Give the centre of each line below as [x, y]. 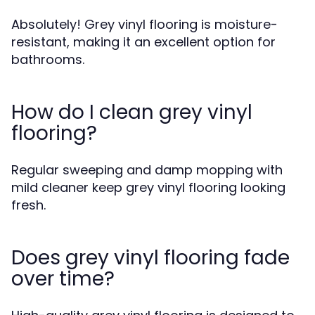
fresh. [28, 205]
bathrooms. [48, 59]
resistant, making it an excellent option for [143, 42]
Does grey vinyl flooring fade [150, 258]
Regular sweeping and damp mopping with [147, 170]
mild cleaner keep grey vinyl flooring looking [148, 187]
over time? [63, 279]
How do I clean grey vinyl [132, 112]
